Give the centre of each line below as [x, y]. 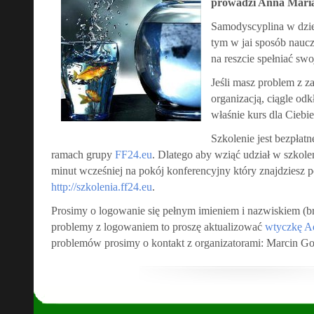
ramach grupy [83, 155]
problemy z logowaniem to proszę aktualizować [158, 227]
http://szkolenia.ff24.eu [102, 187]
